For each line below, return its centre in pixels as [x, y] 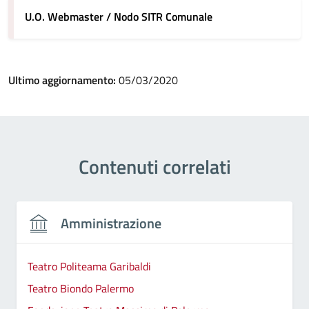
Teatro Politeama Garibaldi [89, 266]
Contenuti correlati [154, 167]
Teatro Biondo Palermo [81, 288]
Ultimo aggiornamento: [63, 80]
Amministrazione [111, 223]
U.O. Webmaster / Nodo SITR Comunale [119, 17]
